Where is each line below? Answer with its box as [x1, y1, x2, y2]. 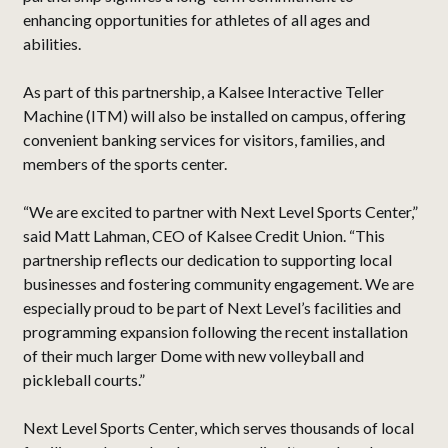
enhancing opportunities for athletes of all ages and [23, 10, 370, 30]
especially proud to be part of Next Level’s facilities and [23, 298, 401, 318]
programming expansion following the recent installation [23, 322, 408, 342]
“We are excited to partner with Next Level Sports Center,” [23, 202, 418, 222]
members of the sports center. [23, 154, 227, 174]
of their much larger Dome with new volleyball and [23, 346, 364, 366]
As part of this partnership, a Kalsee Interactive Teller [23, 82, 384, 102]
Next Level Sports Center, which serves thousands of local [23, 418, 414, 438]
